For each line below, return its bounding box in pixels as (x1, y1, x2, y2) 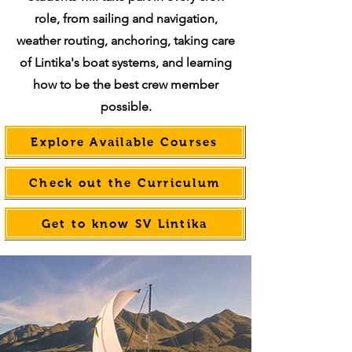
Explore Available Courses (31, 134, 218, 148)
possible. (100, 99, 152, 114)
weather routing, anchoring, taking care (16, 33, 235, 48)
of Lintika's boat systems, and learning (20, 55, 232, 70)
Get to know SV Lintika (41, 216, 208, 230)
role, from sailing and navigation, (34, 11, 218, 26)
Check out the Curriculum (29, 175, 220, 189)
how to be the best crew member (33, 77, 218, 92)
